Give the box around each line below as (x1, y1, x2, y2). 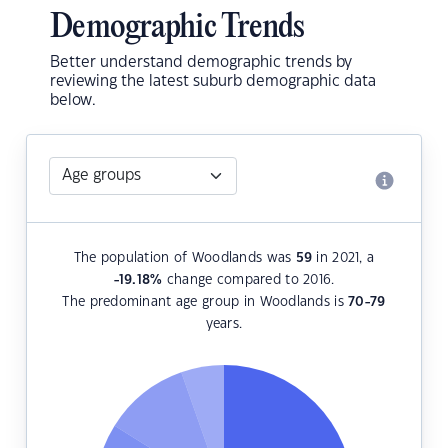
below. (50, 93, 96, 109)
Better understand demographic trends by (50, 55, 352, 71)
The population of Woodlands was (73, 252, 296, 265)
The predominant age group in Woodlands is (62, 296, 349, 309)
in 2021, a (312, 252, 375, 265)
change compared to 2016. (162, 274, 335, 287)
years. (205, 318, 243, 331)
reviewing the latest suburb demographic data (50, 74, 376, 90)
